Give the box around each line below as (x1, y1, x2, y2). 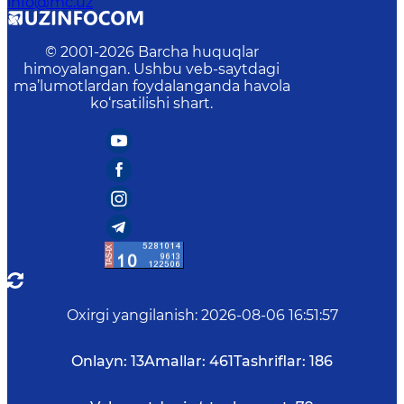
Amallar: (144, 353, 206, 371)
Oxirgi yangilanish (66, 307, 195, 325)
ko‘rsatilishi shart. (90, 95, 213, 113)
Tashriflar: (234, 353, 306, 371)
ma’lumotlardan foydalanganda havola (13, 78, 290, 96)
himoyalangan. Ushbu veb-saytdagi (23, 60, 280, 78)
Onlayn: (71, 353, 127, 371)
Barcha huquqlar (137, 43, 259, 61)
